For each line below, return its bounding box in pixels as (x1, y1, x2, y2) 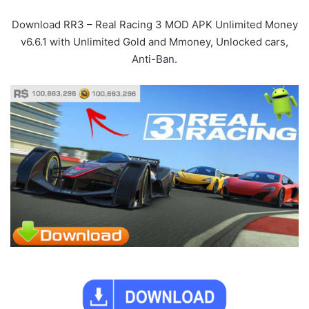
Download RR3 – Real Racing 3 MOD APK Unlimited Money (11, 18, 298, 32)
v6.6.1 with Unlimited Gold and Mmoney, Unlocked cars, (21, 35, 288, 49)
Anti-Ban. (132, 52, 177, 66)
